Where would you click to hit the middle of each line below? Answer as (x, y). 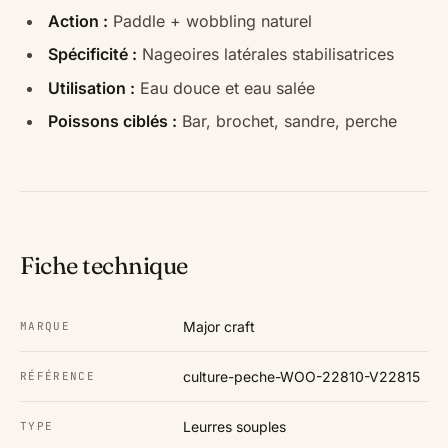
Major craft (219, 327)
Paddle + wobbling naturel (210, 20)
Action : (78, 20)
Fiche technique (104, 266)
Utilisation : (91, 87)
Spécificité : (92, 54)
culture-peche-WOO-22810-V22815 (301, 377)
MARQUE (45, 326)
